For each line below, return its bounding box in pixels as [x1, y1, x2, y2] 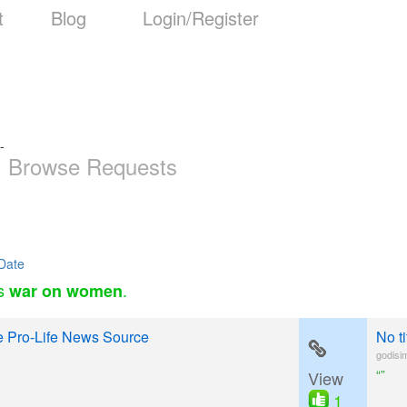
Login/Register [143, 5, 259, 31]
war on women [9, 279, 123, 303]
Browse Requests [8, 150, 177, 182]
